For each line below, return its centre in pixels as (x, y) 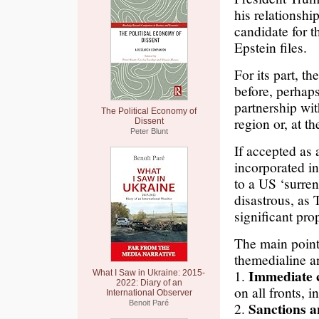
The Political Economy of (149, 111)
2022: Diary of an (149, 283)
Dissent (149, 121)
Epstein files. (271, 47)
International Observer (149, 293)
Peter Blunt (149, 131)
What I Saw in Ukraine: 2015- (149, 273)
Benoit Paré (149, 303)
